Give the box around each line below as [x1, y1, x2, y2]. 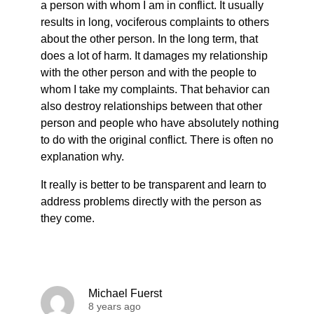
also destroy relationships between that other [41, 100, 262, 112]
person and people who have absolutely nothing [41, 117, 279, 129]
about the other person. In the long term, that [41, 33, 258, 45]
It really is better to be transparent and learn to [41, 179, 266, 191]
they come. [41, 212, 95, 224]
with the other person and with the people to [41, 67, 257, 78]
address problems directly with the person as [41, 196, 261, 207]
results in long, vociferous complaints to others [41, 16, 269, 28]
